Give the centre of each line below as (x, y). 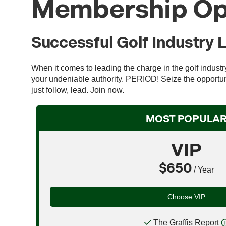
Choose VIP (186, 196)
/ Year (203, 169)
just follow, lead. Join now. (78, 90)
